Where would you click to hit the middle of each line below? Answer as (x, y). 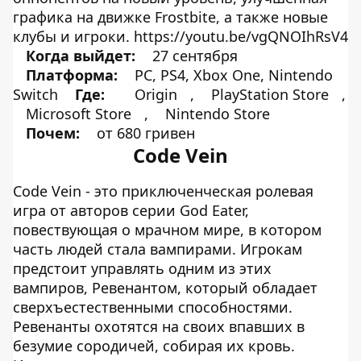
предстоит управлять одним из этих (142, 268)
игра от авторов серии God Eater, (131, 210)
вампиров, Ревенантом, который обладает (165, 288)
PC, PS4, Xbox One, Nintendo (232, 75)
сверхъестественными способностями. (153, 307)
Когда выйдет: (81, 56)
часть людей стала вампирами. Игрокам (158, 249)
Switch (37, 94)
